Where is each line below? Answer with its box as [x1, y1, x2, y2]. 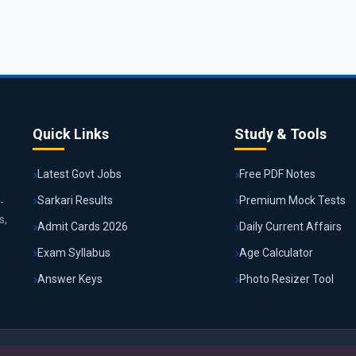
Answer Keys [37, 273, 103, 285]
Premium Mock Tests [239, 194, 346, 207]
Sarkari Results [37, 194, 113, 207]
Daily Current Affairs [239, 220, 342, 233]
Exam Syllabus [37, 246, 110, 259]
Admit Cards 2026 [37, 220, 128, 233]
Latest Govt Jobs [37, 168, 122, 180]
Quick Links [32, 126, 109, 142]
